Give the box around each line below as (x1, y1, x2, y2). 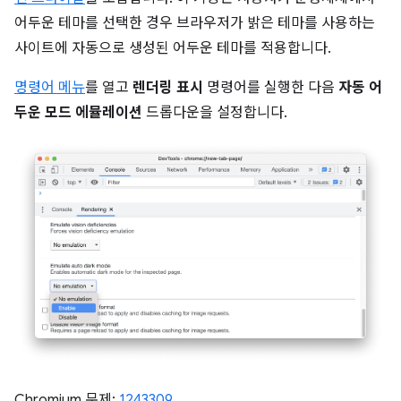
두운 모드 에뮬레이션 (14, 104, 142, 123)
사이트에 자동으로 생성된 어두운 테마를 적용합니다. (14, 39, 331, 58)
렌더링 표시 (132, 79, 203, 98)
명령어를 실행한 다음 (203, 79, 338, 98)
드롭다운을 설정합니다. (142, 104, 287, 123)
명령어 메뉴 (14, 79, 85, 98)
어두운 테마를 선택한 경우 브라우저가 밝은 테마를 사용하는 (14, 14, 375, 33)
